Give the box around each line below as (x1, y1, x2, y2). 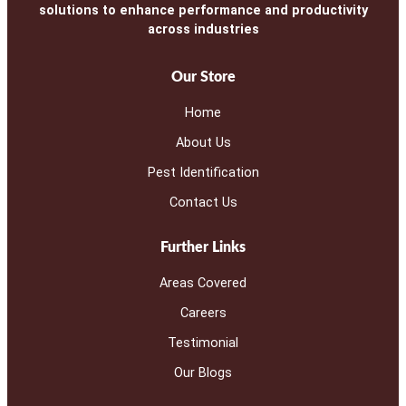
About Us (175, 135, 231, 151)
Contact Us (169, 195, 237, 211)
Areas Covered (159, 275, 246, 292)
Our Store (170, 70, 236, 85)
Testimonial (168, 335, 238, 352)
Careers (179, 305, 227, 322)
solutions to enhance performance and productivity (38, 2, 368, 18)
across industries (147, 21, 259, 37)
